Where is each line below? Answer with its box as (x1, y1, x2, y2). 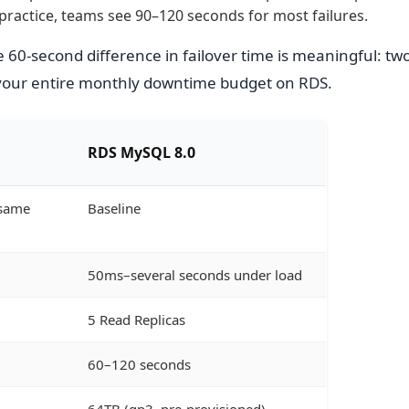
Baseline (88, 198, 141, 217)
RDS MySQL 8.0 (88, 142, 195, 163)
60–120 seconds (88, 354, 191, 373)
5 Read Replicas (88, 309, 185, 329)
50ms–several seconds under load (88, 265, 302, 284)
